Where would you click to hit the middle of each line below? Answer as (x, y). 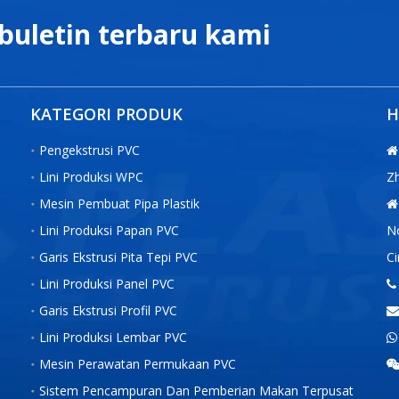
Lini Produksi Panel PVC (107, 284)
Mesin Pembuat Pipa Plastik (119, 204)
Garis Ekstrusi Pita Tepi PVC (118, 257)
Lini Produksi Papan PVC (109, 230)
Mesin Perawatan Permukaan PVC (138, 364)
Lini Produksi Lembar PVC (113, 337)
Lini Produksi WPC (91, 177)
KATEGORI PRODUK (106, 114)
